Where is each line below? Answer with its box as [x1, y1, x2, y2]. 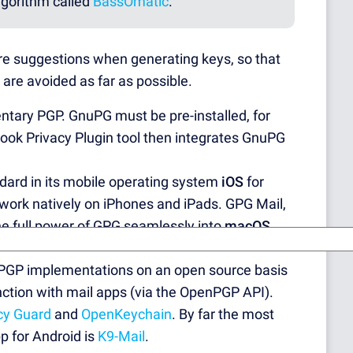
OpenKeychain [81, 306, 172, 323]
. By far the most [172, 306, 274, 323]
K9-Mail [98, 328, 145, 345]
